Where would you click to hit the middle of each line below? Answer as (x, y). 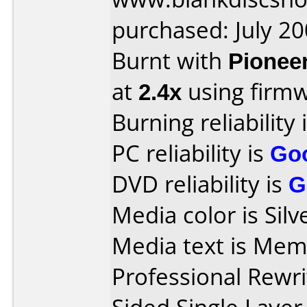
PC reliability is (191, 153)
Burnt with (170, 61)
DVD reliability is (200, 184)
